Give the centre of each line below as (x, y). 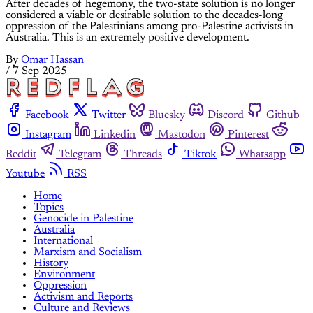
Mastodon (182, 134)
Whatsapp (262, 154)
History (51, 263)
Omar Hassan (52, 60)
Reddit (21, 154)
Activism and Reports (83, 297)
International (63, 241)
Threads (143, 154)
